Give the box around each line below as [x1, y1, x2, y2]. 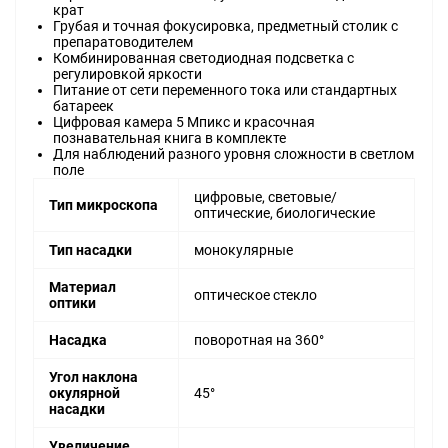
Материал [49, 279, 116, 296]
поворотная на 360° [194, 332, 324, 349]
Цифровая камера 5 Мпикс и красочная [53, 114, 315, 131]
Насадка [49, 332, 107, 349]
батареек [53, 98, 114, 115]
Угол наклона [49, 369, 138, 386]
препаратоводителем [53, 34, 193, 51]
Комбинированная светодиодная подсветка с [53, 50, 354, 67]
